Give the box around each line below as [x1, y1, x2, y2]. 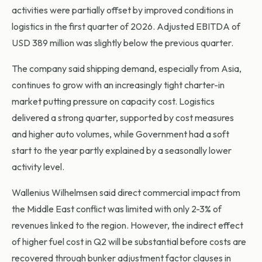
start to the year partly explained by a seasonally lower [12, 144, 232, 157]
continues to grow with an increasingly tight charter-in [12, 79, 225, 91]
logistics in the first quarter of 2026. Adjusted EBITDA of [12, 20, 240, 33]
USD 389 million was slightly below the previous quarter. [12, 37, 233, 49]
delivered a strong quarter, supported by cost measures [12, 112, 234, 124]
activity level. [12, 161, 64, 173]
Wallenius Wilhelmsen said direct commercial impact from [12, 187, 240, 199]
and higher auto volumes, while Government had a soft [12, 128, 229, 140]
